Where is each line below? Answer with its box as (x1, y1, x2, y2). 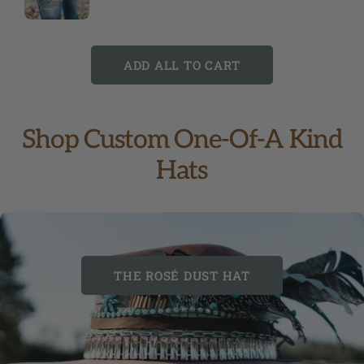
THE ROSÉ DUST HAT (114, 267, 250, 284)
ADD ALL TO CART (123, 57, 241, 74)
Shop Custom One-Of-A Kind (21, 124, 343, 156)
